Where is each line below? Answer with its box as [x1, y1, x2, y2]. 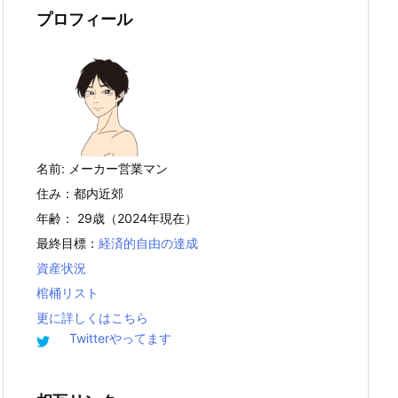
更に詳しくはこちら [36, 309, 148, 325]
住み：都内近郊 [36, 185, 123, 201]
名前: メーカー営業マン [36, 160, 168, 176]
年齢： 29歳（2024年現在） [36, 210, 197, 226]
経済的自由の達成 [99, 235, 198, 251]
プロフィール [36, 9, 132, 28]
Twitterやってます [69, 330, 172, 346]
